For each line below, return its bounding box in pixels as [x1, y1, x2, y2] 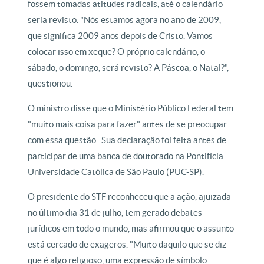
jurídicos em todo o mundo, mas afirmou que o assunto [28, 223, 235, 233]
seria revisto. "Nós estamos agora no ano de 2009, [28, 15, 222, 25]
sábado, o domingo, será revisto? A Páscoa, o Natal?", [28, 62, 229, 72]
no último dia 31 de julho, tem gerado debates [28, 207, 203, 217]
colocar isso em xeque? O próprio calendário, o [28, 47, 206, 57]
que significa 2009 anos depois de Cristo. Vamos [28, 31, 213, 41]
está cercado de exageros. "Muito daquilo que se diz [28, 239, 227, 249]
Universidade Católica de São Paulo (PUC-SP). [28, 167, 204, 177]
